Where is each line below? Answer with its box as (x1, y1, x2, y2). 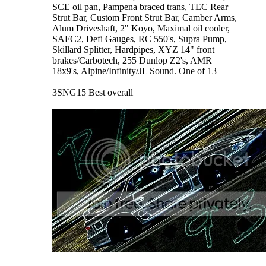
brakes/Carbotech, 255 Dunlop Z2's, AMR (52, 55, 212, 65)
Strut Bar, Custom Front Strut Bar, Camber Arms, (52, 12, 237, 23)
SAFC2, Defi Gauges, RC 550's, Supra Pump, (52, 33, 227, 44)
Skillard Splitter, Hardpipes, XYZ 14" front (52, 44, 214, 55)
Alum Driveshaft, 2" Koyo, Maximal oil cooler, (52, 23, 230, 33)
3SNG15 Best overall (52, 87, 133, 97)
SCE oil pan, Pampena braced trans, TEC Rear (52, 1, 228, 12)
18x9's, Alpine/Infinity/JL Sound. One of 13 (52, 65, 217, 76)
